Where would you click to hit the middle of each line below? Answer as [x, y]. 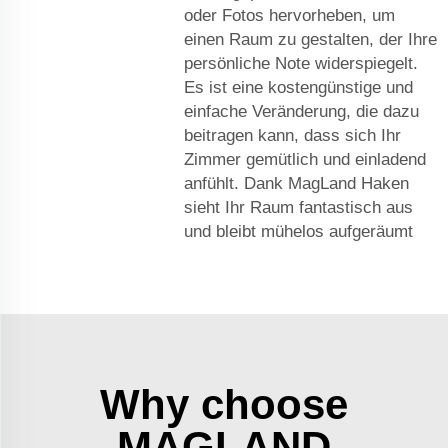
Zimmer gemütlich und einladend [305, 160]
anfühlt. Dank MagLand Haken [296, 184]
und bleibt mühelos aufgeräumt [298, 232]
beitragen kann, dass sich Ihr [292, 136]
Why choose [224, 405]
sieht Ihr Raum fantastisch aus [298, 208]
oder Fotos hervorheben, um [289, 16]
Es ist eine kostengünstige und [298, 88]
